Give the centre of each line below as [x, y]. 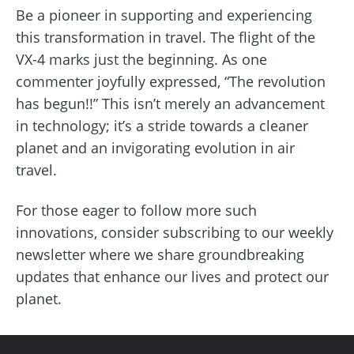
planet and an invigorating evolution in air [155, 147]
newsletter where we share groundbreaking [160, 254]
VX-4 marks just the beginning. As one [141, 59]
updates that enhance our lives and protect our [172, 276]
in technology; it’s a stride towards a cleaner [162, 125]
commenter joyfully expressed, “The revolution [171, 81]
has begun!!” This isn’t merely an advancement [170, 103]
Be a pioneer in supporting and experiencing [164, 15]
